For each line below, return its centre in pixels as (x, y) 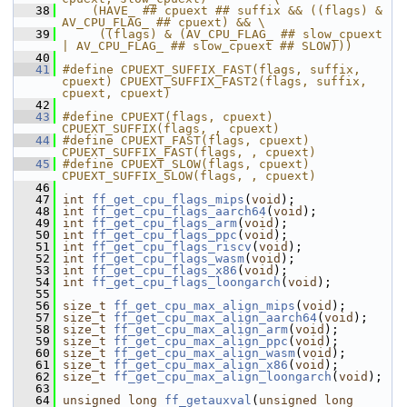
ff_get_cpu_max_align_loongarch (223, 377)
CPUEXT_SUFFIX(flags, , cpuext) (171, 129)
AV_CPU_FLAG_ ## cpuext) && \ (164, 22)
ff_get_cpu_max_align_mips (204, 306)
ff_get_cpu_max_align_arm (201, 329)
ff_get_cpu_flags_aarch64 (179, 211)
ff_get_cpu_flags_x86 (164, 270)
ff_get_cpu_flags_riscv (172, 247)
